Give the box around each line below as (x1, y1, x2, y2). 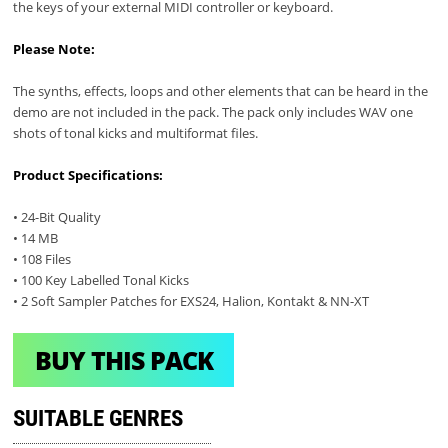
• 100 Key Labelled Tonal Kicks (13, 271, 190, 290)
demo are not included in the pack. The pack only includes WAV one (13, 103, 414, 122)
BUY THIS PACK (34, 342, 213, 377)
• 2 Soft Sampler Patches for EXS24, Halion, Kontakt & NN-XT (13, 292, 370, 311)
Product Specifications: (13, 166, 164, 185)
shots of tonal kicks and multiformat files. (13, 124, 259, 143)
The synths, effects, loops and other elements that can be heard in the (13, 82, 429, 101)
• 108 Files (13, 250, 72, 269)
